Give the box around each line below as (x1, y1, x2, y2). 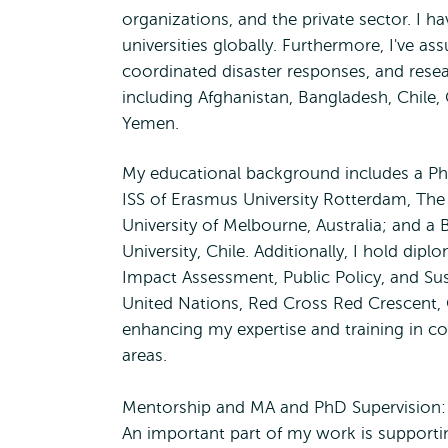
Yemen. (122, 114, 179, 133)
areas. (122, 346, 167, 365)
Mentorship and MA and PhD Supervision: (122, 398, 446, 417)
